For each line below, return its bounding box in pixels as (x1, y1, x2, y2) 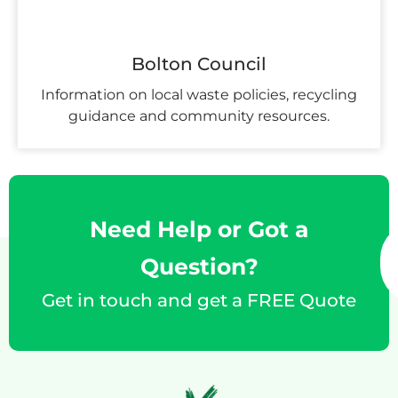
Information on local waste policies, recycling (41, 85, 357, 103)
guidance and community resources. (68, 107, 330, 124)
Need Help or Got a (90, 215, 308, 243)
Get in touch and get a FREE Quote (42, 289, 356, 311)
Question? (139, 252, 259, 280)
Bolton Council (131, 52, 267, 75)
